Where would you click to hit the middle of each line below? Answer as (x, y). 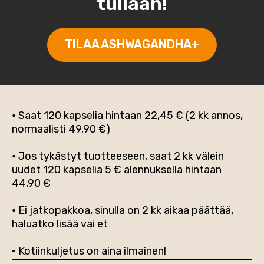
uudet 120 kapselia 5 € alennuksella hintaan (117, 170)
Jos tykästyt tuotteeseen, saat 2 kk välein (120, 156)
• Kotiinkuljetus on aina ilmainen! (89, 251)
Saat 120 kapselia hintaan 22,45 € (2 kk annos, (129, 115)
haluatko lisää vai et (60, 224)
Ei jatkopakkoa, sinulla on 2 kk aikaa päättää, (125, 210)
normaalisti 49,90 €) (61, 129)
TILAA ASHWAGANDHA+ (132, 44)
